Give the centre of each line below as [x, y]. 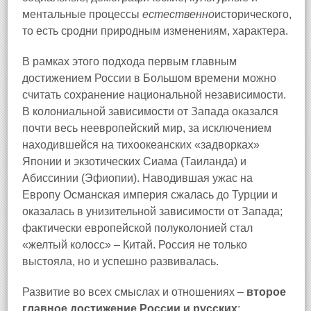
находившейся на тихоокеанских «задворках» [141, 145]
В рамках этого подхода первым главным [129, 61]
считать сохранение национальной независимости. [154, 95]
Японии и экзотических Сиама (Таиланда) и [134, 161]
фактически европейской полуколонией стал [137, 228]
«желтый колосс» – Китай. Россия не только [135, 245]
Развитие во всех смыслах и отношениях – [134, 292]
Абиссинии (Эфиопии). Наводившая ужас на [137, 178]
